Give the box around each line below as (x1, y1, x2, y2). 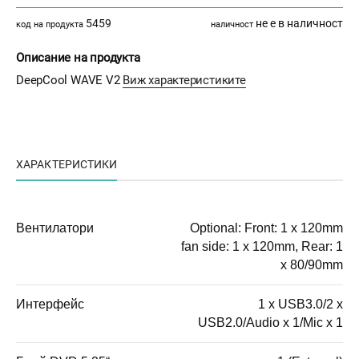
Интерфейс (16, 297, 84, 312)
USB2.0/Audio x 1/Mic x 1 (198, 316, 343, 330)
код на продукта (16, 19, 83, 30)
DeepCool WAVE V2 (16, 73, 123, 88)
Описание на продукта (16, 50, 140, 66)
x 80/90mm (280, 258, 343, 272)
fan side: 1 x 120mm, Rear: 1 (181, 240, 343, 254)
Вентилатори (16, 221, 94, 236)
